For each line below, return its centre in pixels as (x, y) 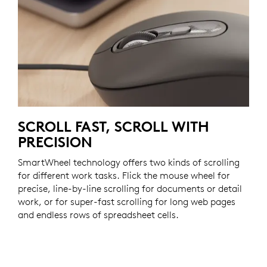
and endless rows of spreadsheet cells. (98, 215)
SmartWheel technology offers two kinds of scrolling (129, 162)
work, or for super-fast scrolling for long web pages (127, 202)
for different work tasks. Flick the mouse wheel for (124, 176)
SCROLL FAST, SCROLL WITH (114, 127)
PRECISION (55, 142)
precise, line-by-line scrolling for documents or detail (130, 189)
